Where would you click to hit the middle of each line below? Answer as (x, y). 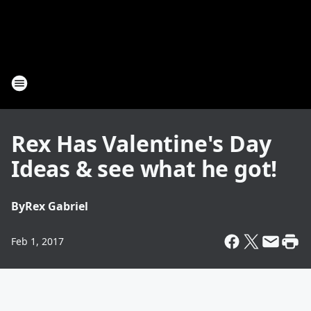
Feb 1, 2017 (37, 241)
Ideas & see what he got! (144, 168)
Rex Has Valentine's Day (141, 143)
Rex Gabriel (57, 206)
